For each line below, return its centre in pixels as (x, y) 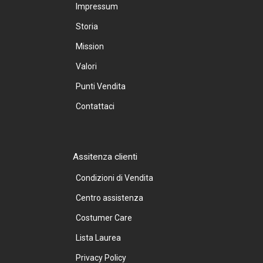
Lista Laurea (98, 237)
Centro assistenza (109, 198)
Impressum (97, 6)
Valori (86, 66)
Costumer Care (104, 218)
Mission (90, 46)
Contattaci (95, 106)
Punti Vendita (101, 86)
